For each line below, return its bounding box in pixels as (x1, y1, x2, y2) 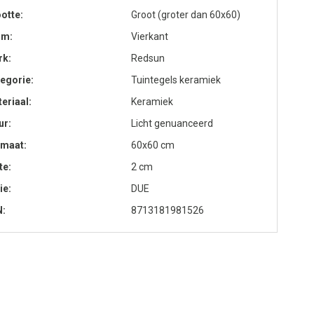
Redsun (131, 53, 165, 64)
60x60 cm (131, 139, 175, 151)
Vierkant (131, 31, 168, 42)
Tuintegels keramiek (131, 74, 221, 86)
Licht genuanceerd (131, 118, 213, 129)
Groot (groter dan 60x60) (131, 9, 240, 20)
